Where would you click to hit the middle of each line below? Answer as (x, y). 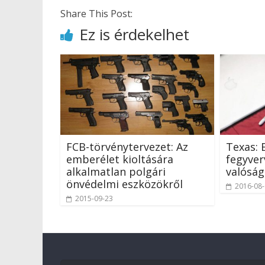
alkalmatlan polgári (116, 172)
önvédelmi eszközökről (125, 184)
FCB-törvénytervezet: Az (127, 147)
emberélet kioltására (120, 159)
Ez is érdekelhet (134, 34)
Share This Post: (96, 13)
